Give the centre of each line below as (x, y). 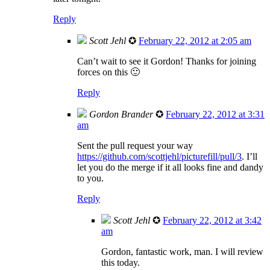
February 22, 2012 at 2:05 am (195, 40)
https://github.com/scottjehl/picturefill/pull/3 (159, 156)
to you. (90, 178)
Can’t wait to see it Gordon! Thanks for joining (167, 61)
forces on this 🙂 (108, 72)
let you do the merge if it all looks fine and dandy (170, 167)
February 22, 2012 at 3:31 (215, 114)
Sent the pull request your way (135, 145)
